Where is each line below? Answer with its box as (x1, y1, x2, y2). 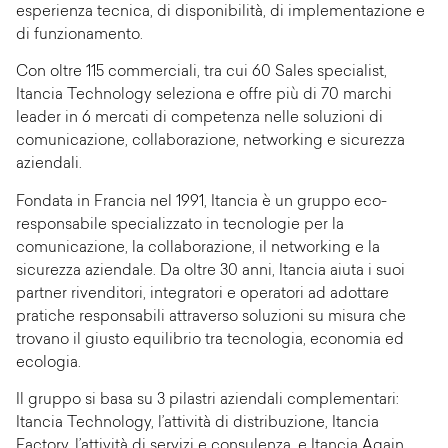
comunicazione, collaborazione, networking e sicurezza (16, 134, 405, 150)
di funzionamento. (16, 27, 143, 43)
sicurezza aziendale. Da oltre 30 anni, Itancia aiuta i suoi (16, 263, 405, 279)
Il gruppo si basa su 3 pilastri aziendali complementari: (16, 393, 399, 409)
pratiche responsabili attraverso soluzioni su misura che (16, 309, 406, 325)
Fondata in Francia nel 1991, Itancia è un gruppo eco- (16, 194, 387, 210)
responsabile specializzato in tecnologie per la (16, 217, 344, 233)
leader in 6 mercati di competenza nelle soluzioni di (16, 111, 383, 127)
